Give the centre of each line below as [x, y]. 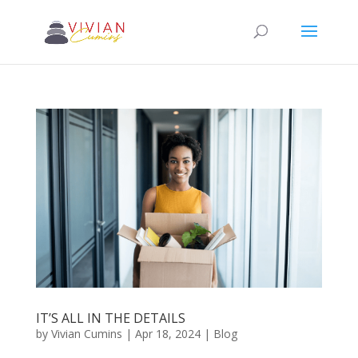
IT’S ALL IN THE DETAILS [110, 318]
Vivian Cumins [86, 333]
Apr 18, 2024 [167, 333]
